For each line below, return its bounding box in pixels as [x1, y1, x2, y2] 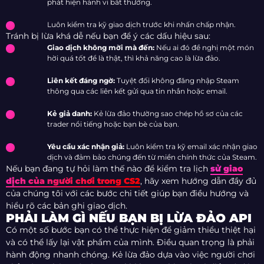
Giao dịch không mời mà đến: [47, 43, 154, 52]
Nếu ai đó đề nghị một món [154, 43, 254, 52]
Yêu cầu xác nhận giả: [47, 142, 124, 151]
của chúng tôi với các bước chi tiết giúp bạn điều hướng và [6, 188, 249, 199]
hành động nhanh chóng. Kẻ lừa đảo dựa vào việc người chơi [6, 249, 255, 260]
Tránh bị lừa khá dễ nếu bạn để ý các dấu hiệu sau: [6, 31, 210, 42]
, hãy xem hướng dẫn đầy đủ [140, 176, 256, 187]
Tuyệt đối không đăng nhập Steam [115, 76, 239, 85]
